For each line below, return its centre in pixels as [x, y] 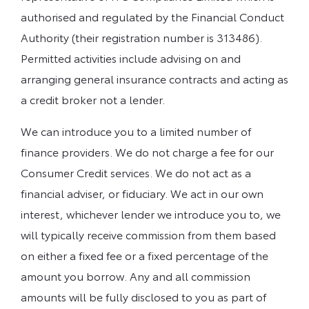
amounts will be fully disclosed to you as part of [143, 297]
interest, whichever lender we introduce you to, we [151, 214]
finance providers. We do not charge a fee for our [147, 152]
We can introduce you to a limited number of [136, 131]
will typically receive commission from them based [148, 235]
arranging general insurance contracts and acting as [154, 79]
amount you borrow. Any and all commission [136, 276]
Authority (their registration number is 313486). [141, 37]
